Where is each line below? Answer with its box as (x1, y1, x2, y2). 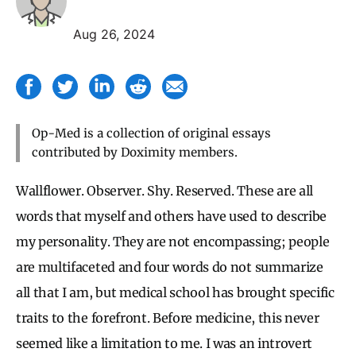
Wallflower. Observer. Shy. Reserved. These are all (16, 182, 313, 199)
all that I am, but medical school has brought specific (16, 284, 335, 300)
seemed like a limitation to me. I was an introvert (16, 335, 312, 351)
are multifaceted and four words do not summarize (16, 258, 323, 275)
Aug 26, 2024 (73, 25, 155, 42)
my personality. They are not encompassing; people (16, 233, 330, 250)
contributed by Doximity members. (32, 144, 238, 160)
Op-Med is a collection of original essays (32, 125, 271, 141)
